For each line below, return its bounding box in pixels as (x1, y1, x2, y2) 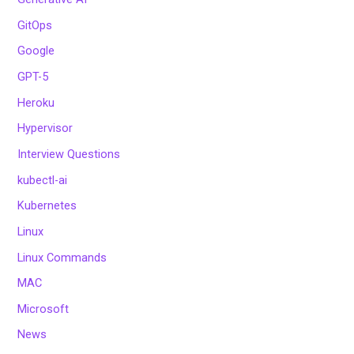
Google (17, 43, 55, 58)
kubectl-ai (17, 172, 68, 187)
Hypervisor (17, 121, 73, 136)
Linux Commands (17, 250, 107, 265)
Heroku (17, 95, 55, 110)
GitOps (17, 17, 53, 32)
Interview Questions (17, 146, 121, 161)
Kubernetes (17, 198, 77, 213)
